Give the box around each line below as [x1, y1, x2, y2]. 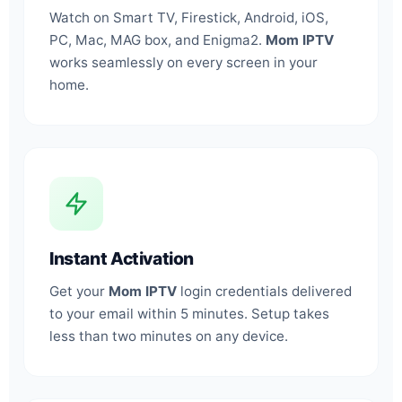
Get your [49, 282, 109, 300]
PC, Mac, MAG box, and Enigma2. [49, 31, 266, 48]
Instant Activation [49, 247, 195, 269]
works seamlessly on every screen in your [49, 53, 318, 71]
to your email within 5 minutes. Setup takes [49, 304, 329, 322]
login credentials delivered [177, 282, 352, 300]
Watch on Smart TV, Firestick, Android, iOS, [49, 8, 328, 26]
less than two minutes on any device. [49, 327, 288, 345]
